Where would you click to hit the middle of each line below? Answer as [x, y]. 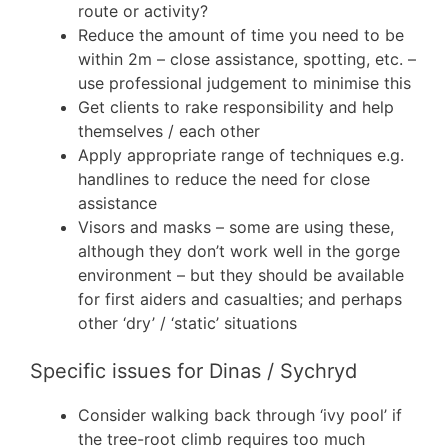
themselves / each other [169, 130]
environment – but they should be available [241, 274]
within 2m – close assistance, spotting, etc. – [247, 58]
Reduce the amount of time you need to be [241, 34]
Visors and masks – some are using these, [236, 226]
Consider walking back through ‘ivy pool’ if [240, 414]
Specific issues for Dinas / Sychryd [193, 370]
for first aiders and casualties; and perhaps [240, 298]
